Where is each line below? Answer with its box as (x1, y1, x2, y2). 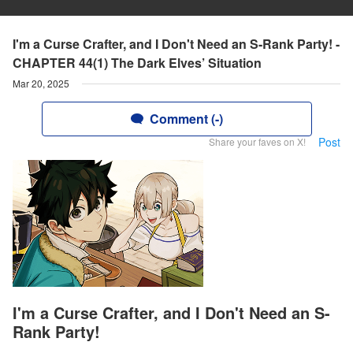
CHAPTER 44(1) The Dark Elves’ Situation (13, 54, 262, 72)
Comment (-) (149, 110, 223, 128)
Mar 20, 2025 (13, 76, 69, 90)
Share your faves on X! (209, 135, 306, 148)
